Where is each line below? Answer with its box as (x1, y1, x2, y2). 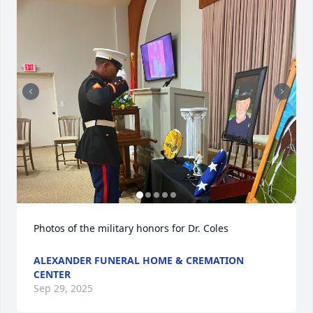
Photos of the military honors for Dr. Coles (34, 221, 228, 235)
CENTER (34, 268, 71, 281)
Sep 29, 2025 (34, 282, 93, 295)
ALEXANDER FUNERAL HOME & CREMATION (34, 254, 244, 267)
